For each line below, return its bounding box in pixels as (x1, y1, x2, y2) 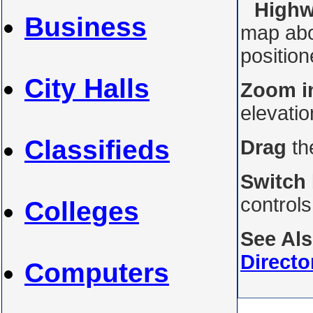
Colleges (24, 196, 139, 226)
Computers (24, 258, 169, 288)
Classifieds (24, 135, 170, 165)
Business (24, 12, 147, 42)
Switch (240, 170, 306, 193)
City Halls (24, 73, 150, 103)
